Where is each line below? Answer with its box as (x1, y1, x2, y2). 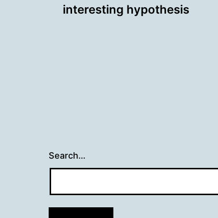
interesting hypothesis (63, 2, 189, 17)
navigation (48, 13, 162, 42)
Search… (49, 150, 86, 161)
